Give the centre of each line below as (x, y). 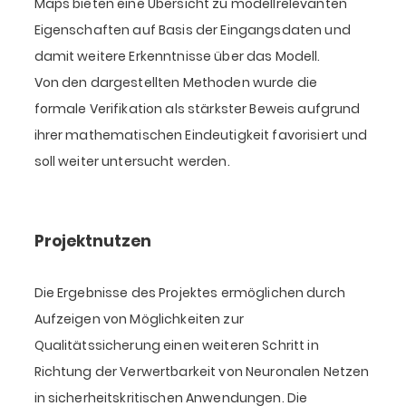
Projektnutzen (92, 242)
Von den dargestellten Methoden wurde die (176, 83)
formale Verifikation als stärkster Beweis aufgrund (197, 109)
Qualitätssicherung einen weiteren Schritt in (176, 346)
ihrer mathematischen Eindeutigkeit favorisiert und (201, 135)
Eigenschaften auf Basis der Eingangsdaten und (192, 30)
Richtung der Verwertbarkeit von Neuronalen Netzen (202, 372)
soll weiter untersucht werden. (132, 162)
